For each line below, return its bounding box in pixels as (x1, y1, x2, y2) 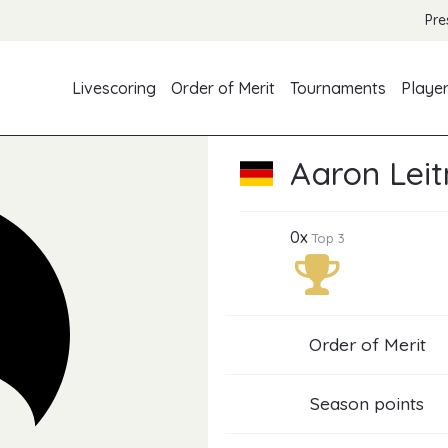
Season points (310, 392, 424, 415)
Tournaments (290, 78, 387, 99)
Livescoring (72, 78, 157, 99)
